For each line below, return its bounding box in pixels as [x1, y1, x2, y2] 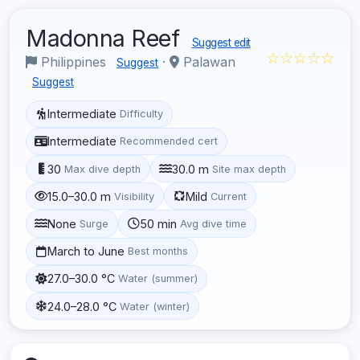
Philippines [37, 53, 110, 70]
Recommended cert [120, 135, 219, 148]
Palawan [179, 53, 235, 70]
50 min [140, 216, 178, 231]
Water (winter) [120, 300, 190, 313]
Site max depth [212, 162, 287, 175]
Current [211, 190, 247, 202]
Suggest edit [191, 35, 251, 49]
